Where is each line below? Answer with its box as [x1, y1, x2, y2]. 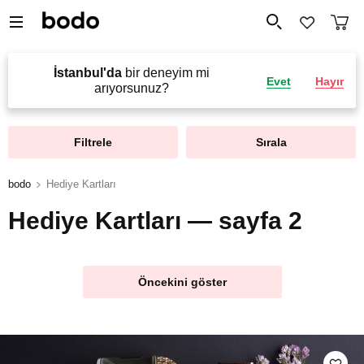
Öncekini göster [137, 275, 227, 288]
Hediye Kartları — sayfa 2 [8, 207, 302, 234]
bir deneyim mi [121, 66, 210, 80]
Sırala [255, 136, 287, 149]
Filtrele [74, 136, 112, 149]
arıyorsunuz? [93, 81, 169, 95]
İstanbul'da [53, 66, 122, 80]
